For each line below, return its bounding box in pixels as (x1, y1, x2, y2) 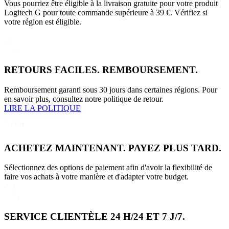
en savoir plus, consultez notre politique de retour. (4, 94, 164, 103)
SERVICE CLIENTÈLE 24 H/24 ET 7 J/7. (4, 211, 185, 222)
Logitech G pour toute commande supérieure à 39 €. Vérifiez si (4, 8, 208, 17)
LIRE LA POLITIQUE (4, 103, 81, 112)
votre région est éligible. (4, 17, 81, 27)
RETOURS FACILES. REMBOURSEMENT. (4, 64, 198, 76)
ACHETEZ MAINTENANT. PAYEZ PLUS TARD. (4, 142, 221, 153)
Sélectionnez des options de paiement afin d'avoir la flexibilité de (4, 163, 212, 172)
